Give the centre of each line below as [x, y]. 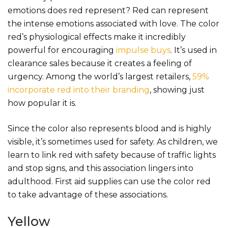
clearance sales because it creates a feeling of [100, 64]
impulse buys [143, 50]
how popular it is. [42, 103]
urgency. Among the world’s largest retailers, [100, 77]
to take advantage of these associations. [88, 195]
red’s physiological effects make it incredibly [97, 37]
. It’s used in [194, 50]
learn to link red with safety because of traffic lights [112, 155]
